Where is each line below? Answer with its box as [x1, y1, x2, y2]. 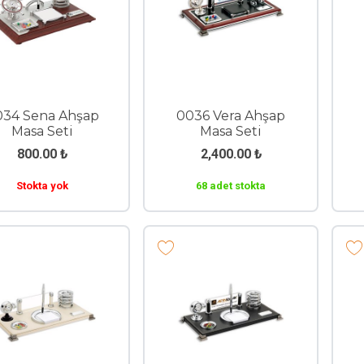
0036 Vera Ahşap [176, 108, 285, 123]
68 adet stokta [196, 179, 266, 192]
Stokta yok [16, 179, 68, 192]
